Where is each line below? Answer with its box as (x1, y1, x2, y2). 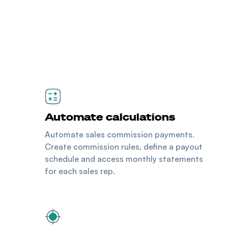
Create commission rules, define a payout (45, 141, 203, 152)
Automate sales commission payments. (45, 129, 194, 139)
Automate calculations (45, 109, 175, 123)
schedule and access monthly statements (45, 153, 203, 164)
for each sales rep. (45, 165, 115, 176)
